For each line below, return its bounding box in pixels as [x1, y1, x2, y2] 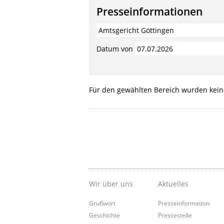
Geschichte [89, 210, 120, 219]
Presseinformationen [96, 4, 202, 18]
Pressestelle [158, 210, 192, 219]
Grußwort [89, 198, 115, 207]
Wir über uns [89, 178, 133, 188]
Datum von [96, 43, 133, 53]
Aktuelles [158, 178, 189, 188]
